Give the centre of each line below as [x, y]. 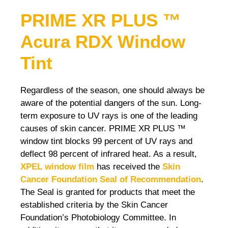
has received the [128, 166]
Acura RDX [69, 41]
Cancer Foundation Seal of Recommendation [111, 179]
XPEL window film [57, 166]
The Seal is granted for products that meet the [108, 192]
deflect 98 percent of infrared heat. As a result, [109, 154]
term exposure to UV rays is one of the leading [109, 116]
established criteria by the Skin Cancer [94, 205]
